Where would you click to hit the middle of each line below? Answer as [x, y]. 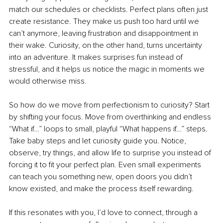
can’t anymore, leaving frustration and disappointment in [105, 34]
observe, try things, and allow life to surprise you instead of [111, 153]
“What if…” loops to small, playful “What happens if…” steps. [109, 129]
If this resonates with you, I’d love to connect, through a [104, 213]
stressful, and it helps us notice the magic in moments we [108, 69]
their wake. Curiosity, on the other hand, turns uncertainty [107, 46]
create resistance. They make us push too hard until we [105, 22]
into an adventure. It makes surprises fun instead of [97, 57]
